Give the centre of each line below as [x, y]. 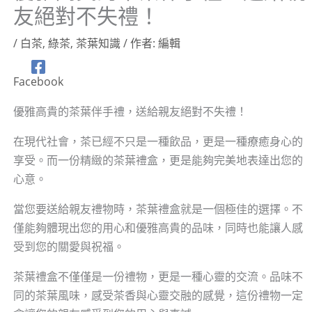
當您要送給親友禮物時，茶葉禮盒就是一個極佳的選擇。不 [158, 209]
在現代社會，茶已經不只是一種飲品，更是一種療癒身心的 [158, 142]
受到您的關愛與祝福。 [69, 247]
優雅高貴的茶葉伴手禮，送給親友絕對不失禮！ [130, 112]
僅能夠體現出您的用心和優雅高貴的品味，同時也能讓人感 [158, 228]
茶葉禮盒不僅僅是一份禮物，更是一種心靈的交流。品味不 [158, 277]
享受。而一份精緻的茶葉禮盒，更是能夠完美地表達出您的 [158, 161]
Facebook [38, 82]
